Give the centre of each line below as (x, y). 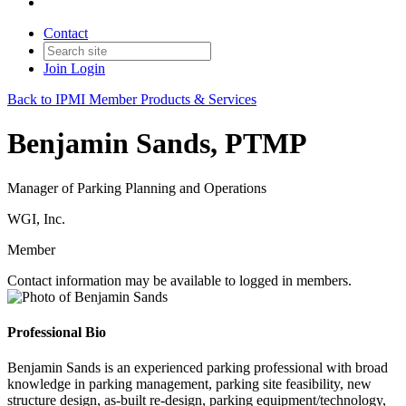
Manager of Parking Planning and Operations (137, 188)
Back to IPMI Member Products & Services (132, 99)
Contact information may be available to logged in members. (179, 280)
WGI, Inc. (36, 218)
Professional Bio (57, 333)
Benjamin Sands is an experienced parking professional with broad (198, 368)
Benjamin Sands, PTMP (157, 144)
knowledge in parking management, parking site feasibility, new (189, 384)
